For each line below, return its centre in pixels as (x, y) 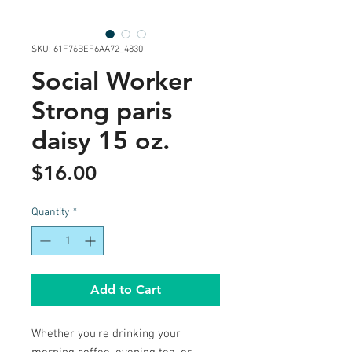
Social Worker (112, 80)
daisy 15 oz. (101, 140)
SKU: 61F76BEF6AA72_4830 (87, 49)
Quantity (51, 213)
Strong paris (102, 110)
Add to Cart (126, 290)
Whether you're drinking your (106, 334)
